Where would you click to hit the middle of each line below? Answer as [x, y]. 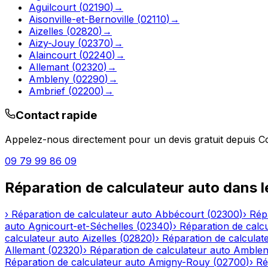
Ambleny [49, 79]
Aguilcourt [52, 7]
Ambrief [47, 91]
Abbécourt [179, 214]
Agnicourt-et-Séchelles [81, 226]
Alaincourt [52, 55]
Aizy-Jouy [52, 43]
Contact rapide [56, 115]
